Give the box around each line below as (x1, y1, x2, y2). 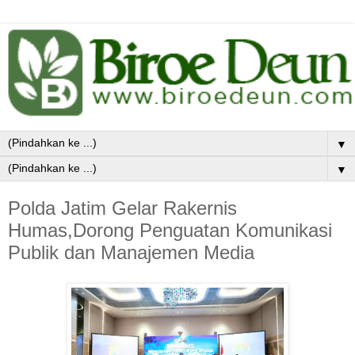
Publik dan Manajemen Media (8, 242, 254, 264)
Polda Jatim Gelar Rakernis (8, 197, 237, 219)
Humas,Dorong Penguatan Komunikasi (8, 219, 332, 242)
